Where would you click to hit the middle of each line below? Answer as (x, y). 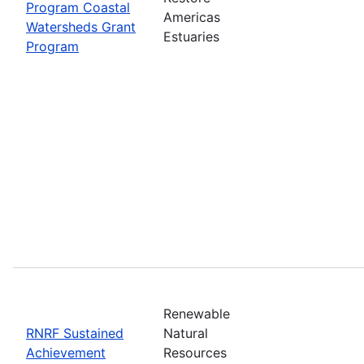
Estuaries (191, 36)
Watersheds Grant (81, 26)
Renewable (197, 313)
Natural (186, 333)
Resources (195, 352)
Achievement (66, 352)
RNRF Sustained (75, 333)
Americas (192, 17)
